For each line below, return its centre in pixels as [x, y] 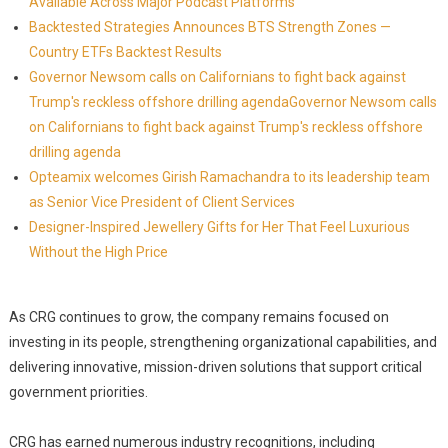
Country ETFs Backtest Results [125, 52]
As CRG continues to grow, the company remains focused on [198, 317]
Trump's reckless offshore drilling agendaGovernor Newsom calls [232, 102]
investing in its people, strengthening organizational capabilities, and [222, 342]
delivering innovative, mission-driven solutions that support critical [215, 367]
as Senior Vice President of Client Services [161, 202]
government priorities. [78, 392]
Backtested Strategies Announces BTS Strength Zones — [209, 27]
